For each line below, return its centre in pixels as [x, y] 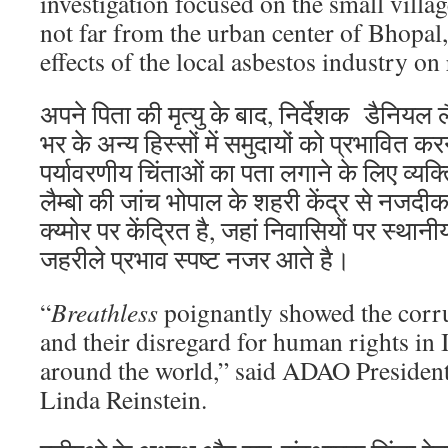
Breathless [107, 312]
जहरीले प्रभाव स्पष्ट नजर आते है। [195, 259]
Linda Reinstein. [123, 399]
